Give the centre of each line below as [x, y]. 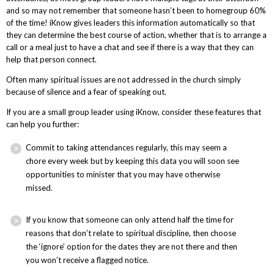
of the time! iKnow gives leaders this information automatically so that [130, 22]
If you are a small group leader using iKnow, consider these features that [133, 112]
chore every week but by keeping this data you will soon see [133, 161]
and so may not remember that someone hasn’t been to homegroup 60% [136, 10]
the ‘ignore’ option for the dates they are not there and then [132, 246]
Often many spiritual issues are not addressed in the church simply [123, 79]
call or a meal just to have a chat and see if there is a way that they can [130, 47]
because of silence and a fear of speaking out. [86, 91]
